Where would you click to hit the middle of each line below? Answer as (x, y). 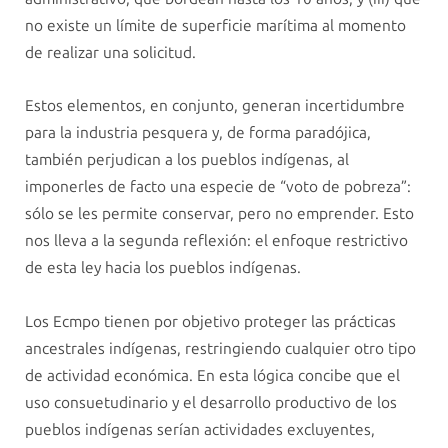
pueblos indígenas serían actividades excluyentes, (200, 429)
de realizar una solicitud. (110, 53)
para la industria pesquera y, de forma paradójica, (198, 133)
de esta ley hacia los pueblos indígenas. (163, 268)
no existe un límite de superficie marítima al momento (215, 26)
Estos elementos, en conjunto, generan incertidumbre (215, 106)
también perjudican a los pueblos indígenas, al (187, 160)
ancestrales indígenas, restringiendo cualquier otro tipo (220, 348)
